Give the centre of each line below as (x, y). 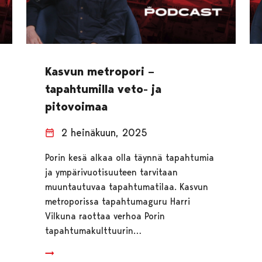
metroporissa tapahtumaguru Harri (117, 201)
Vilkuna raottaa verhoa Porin (105, 216)
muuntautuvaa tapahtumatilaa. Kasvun (126, 187)
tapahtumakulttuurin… (93, 230)
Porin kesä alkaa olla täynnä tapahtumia (129, 157)
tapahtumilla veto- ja (103, 89)
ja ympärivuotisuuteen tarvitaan (111, 172)
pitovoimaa (76, 106)
